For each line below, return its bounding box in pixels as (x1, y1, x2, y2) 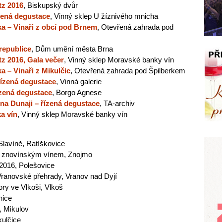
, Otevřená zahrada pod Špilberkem (70, 66, 185, 75)
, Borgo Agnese (52, 88, 102, 97)
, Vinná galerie (56, 77, 102, 86)
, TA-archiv (100, 99, 135, 108)
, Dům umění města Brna (31, 44, 113, 53)
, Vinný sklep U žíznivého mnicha (50, 11, 158, 20)
